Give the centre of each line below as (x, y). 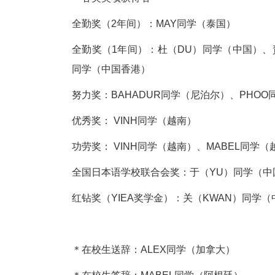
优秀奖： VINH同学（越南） (134, 120)
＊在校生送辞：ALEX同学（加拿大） (153, 249)
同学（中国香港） (111, 69)
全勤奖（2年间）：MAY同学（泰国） (154, 23)
